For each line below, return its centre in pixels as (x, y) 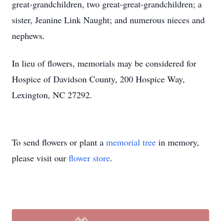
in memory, (178, 142)
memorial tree (131, 142)
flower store (89, 158)
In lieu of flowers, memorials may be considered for (104, 63)
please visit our (40, 158)
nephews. (28, 36)
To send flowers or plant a (59, 142)
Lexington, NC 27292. (52, 95)
